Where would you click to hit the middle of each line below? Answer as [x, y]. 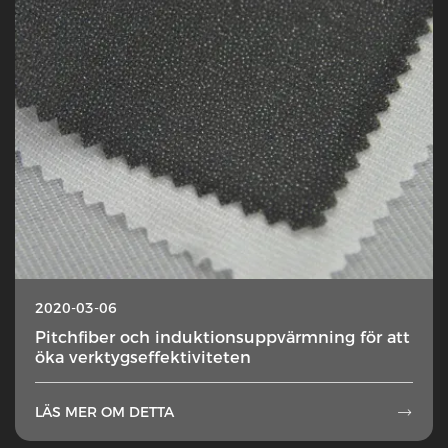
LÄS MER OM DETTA [104, 411]
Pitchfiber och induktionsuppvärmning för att [222, 337]
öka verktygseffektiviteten [143, 357]
